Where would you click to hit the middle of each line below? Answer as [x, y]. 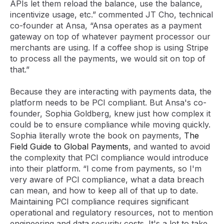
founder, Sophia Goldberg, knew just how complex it [110, 114]
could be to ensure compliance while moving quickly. [110, 125]
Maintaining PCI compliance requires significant [99, 202]
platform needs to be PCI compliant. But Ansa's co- [108, 103]
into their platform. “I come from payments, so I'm [106, 169]
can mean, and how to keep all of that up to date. [104, 191]
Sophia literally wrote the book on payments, [96, 136]
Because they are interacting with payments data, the [111, 92]
